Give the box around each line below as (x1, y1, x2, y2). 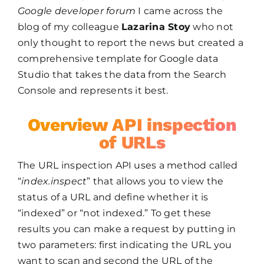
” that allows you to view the (87, 176, 224, 187)
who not (190, 21, 234, 33)
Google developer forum (17, 5, 136, 17)
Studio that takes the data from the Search (17, 69, 227, 81)
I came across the (136, 5, 223, 17)
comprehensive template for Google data (17, 53, 219, 65)
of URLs (98, 132, 166, 153)
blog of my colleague (17, 21, 122, 33)
